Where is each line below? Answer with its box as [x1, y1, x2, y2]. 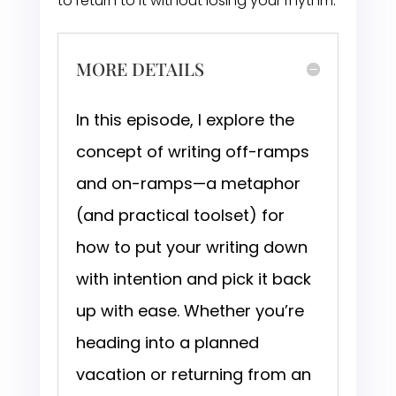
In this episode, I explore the [75, 109, 294, 132]
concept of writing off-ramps [75, 141, 309, 164]
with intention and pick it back [75, 268, 311, 291]
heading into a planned [75, 331, 259, 354]
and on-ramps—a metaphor [75, 172, 301, 195]
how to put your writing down [75, 236, 308, 259]
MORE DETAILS [75, 57, 204, 81]
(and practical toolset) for [75, 204, 285, 227]
